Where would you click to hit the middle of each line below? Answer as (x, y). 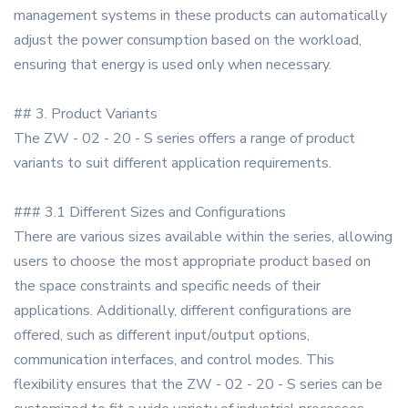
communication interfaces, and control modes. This (174, 360)
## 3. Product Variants (86, 114)
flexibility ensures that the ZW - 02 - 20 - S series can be (198, 385)
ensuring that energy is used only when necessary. (173, 65)
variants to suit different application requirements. (173, 163)
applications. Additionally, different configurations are (183, 311)
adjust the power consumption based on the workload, (188, 41)
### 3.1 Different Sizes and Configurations (150, 213)
